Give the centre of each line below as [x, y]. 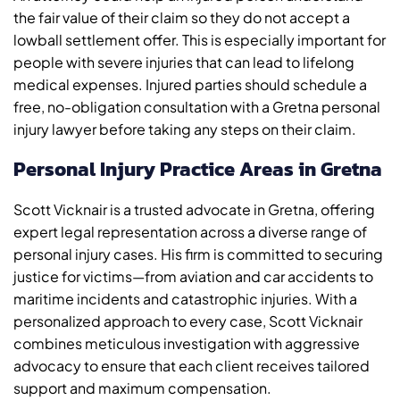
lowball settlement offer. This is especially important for [200, 40]
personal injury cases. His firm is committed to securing [198, 254]
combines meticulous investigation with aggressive [187, 343]
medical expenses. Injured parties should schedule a [190, 84]
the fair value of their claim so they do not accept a [182, 17]
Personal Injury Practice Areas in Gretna [198, 169]
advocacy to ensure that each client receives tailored [192, 366]
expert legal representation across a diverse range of [190, 232]
